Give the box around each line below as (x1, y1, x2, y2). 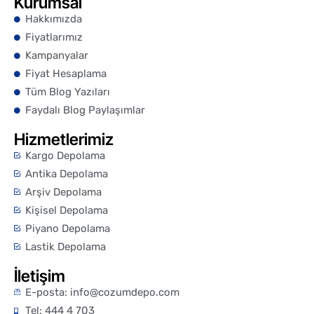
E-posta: (25, 286, 71, 299)
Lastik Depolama (25, 240, 107, 254)
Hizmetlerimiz (14, 130, 114, 150)
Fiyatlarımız (25, 31, 83, 44)
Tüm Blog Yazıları (25, 86, 111, 99)
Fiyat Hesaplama (25, 67, 107, 81)
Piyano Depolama (25, 222, 111, 235)
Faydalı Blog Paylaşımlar (25, 104, 146, 117)
